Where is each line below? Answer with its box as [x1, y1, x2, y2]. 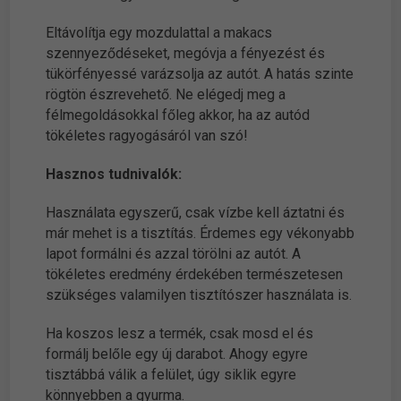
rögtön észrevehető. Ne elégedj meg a [46, 86, 286, 104]
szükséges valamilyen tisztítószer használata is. [46, 286, 353, 304]
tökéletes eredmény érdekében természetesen [46, 266, 344, 284]
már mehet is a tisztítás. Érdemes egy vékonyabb [46, 225, 355, 243]
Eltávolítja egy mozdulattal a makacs [46, 24, 273, 42]
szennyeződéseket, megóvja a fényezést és [46, 45, 326, 63]
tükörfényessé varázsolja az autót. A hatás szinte [46, 65, 354, 83]
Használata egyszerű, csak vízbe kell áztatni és [46, 204, 346, 222]
